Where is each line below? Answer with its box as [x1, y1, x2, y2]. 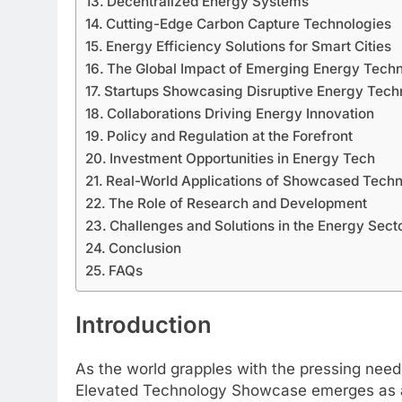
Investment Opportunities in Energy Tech [109, 150, 376, 168]
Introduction [75, 310, 212, 339]
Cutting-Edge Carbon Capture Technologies [106, 15, 392, 33]
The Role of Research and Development [109, 195, 368, 213]
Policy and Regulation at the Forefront [107, 127, 354, 145]
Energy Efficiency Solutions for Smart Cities [106, 38, 392, 56]
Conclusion [109, 240, 182, 258]
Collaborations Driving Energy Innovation [107, 105, 375, 123]
